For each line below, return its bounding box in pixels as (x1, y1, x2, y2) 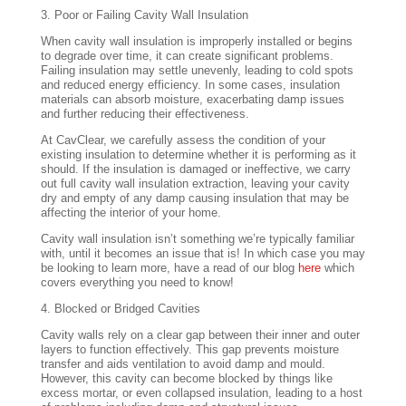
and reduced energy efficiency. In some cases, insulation (40, 78, 340, 92)
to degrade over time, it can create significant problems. (40, 49, 333, 63)
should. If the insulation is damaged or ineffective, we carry (40, 162, 351, 177)
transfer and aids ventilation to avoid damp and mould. (40, 357, 325, 372)
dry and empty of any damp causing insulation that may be (40, 191, 349, 206)
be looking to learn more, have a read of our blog (40, 261, 298, 275)
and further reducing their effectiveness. (40, 107, 249, 121)
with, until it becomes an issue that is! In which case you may (40, 246, 365, 261)
